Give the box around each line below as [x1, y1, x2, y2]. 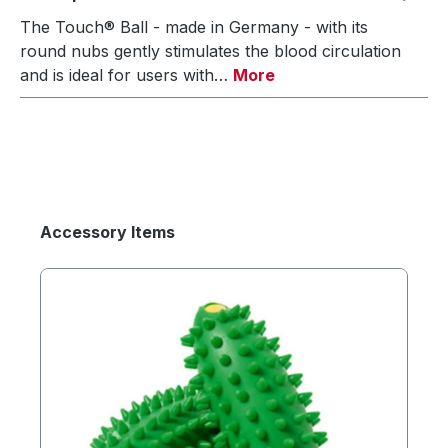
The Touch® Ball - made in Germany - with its [20, 17, 368, 37]
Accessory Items [40, 222, 175, 242]
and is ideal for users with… [20, 65, 233, 85]
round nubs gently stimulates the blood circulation [20, 41, 401, 61]
